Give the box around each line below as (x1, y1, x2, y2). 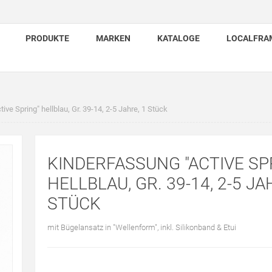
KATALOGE (157, 33, 200, 43)
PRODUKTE (25, 33, 69, 43)
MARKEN (96, 33, 131, 43)
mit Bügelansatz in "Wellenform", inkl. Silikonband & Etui (47, 223, 236, 232)
